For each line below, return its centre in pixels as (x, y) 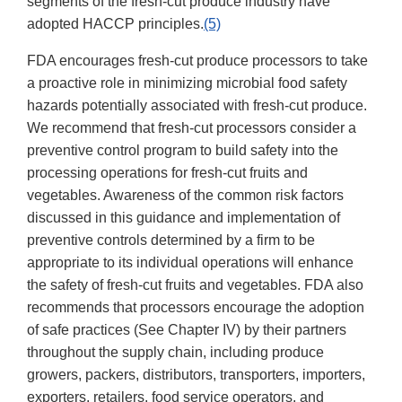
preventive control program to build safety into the (183, 151)
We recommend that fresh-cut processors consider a (192, 128)
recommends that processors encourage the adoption (196, 308)
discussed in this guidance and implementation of (184, 218)
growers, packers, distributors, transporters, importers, (196, 375)
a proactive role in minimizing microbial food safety (187, 83)
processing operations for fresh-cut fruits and (167, 173)
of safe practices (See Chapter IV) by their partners (187, 330)
